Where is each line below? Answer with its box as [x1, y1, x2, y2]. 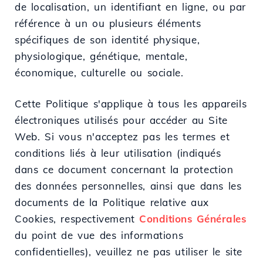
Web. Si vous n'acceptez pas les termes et [15, 130, 230, 143]
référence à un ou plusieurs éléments [15, 16, 201, 29]
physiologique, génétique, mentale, [15, 49, 188, 62]
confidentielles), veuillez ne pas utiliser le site [15, 245, 243, 258]
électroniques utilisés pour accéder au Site [15, 113, 228, 126]
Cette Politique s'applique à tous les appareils [15, 97, 247, 110]
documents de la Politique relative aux [15, 195, 209, 208]
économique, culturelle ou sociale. [15, 66, 184, 79]
